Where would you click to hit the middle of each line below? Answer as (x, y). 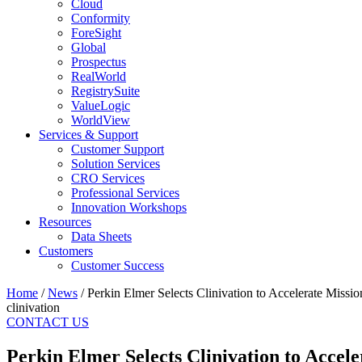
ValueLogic (101, 105)
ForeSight (96, 33)
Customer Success (118, 265)
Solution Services (116, 164)
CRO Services (108, 178)
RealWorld (99, 76)
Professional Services (125, 193)
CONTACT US (48, 322)
